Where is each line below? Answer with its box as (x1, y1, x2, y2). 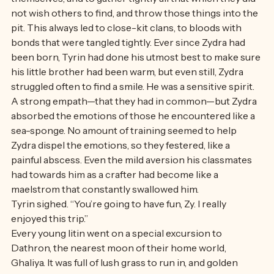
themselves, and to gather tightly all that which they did (11, 17, 257, 29)
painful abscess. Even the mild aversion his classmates (11, 178, 254, 190)
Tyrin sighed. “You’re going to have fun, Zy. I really (11, 222, 228, 234)
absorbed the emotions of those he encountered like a (11, 134, 257, 146)
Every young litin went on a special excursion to (11, 251, 224, 264)
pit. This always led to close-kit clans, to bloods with (11, 46, 243, 58)
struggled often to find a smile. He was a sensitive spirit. (11, 105, 256, 117)
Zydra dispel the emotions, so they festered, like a (11, 163, 232, 176)
